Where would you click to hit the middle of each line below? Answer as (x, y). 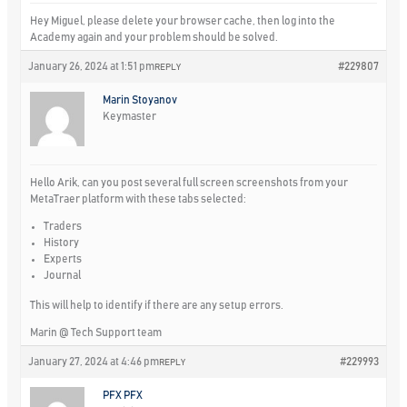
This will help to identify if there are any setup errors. (157, 305)
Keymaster (130, 116)
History (62, 242)
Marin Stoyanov (140, 99)
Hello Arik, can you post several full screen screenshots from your (189, 182)
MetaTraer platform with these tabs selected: (139, 199)
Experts (63, 258)
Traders (63, 226)
